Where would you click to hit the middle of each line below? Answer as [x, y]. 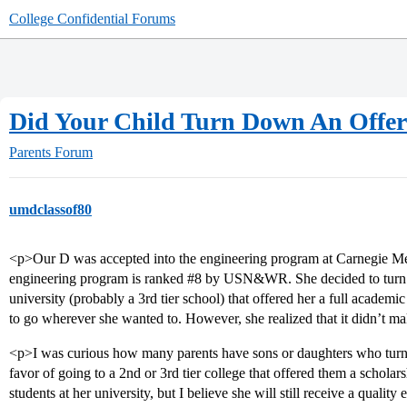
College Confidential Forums [92, 19]
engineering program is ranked [98, 278]
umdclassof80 [50, 209]
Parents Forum [51, 152]
